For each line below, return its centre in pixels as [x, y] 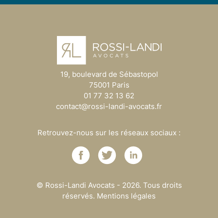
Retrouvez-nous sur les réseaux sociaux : [109, 132]
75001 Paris [109, 85]
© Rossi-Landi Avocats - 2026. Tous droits [109, 185]
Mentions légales [126, 196]
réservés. [80, 196]
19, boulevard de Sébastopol [109, 74]
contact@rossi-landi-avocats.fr [109, 106]
